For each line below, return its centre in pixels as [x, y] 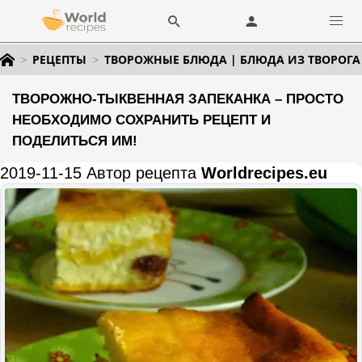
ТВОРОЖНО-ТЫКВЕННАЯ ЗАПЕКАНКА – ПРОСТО [178, 99]
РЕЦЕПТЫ [59, 59]
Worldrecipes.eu [264, 173]
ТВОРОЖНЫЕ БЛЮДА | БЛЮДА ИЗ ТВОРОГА [232, 59]
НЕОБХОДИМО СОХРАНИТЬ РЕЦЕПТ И [141, 120]
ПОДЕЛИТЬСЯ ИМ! [75, 141]
